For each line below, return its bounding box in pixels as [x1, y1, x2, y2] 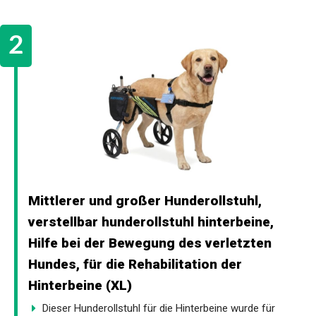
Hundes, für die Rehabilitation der [28, 255, 242, 272]
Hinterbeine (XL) [28, 276, 132, 293]
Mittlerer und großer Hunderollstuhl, [28, 192, 262, 209]
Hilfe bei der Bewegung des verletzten [28, 234, 272, 251]
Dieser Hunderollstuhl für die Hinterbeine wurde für [42, 301, 275, 315]
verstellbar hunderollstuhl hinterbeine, [28, 213, 274, 230]
